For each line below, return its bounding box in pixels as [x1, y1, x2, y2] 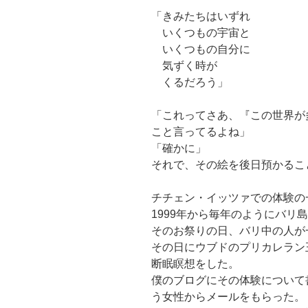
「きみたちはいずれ [151, 10, 250, 23]
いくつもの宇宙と [151, 27, 250, 39]
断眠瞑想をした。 [151, 258, 239, 270]
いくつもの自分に [151, 43, 250, 56]
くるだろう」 [151, 76, 228, 89]
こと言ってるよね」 [151, 126, 250, 138]
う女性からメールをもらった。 [151, 291, 305, 303]
